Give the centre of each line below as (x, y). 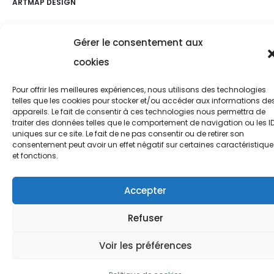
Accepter (145, 190)
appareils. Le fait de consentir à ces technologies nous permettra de (139, 112)
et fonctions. (35, 156)
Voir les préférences (145, 245)
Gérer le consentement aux (138, 43)
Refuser (145, 218)
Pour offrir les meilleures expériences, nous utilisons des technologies (139, 90)
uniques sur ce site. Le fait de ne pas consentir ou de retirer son (128, 134)
